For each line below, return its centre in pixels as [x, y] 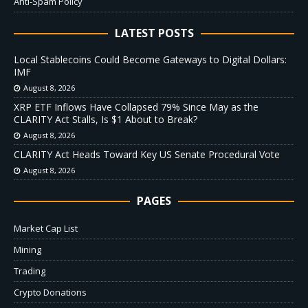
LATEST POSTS [154, 33]
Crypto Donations [50, 293]
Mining [27, 250]
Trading [30, 271]
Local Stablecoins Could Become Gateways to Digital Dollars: [150, 60]
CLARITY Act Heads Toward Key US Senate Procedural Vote [147, 155]
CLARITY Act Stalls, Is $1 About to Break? [106, 120]
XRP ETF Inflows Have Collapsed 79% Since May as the [136, 107]
